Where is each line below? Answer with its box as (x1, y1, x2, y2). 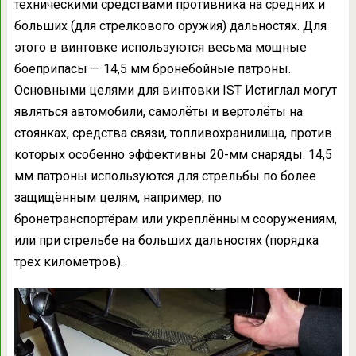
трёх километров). (14, 254, 123, 270)
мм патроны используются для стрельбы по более (14, 168, 316, 184)
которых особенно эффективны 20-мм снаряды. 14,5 (14, 147, 332, 163)
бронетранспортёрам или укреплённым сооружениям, (14, 211, 337, 227)
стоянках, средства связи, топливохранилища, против (14, 126, 332, 141)
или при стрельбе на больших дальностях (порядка (14, 233, 319, 249)
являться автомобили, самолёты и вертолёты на (14, 104, 303, 120)
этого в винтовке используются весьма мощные (14, 40, 307, 56)
